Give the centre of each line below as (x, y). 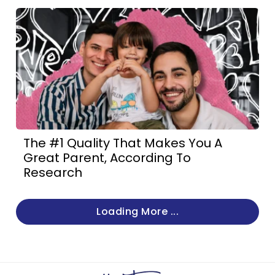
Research (53, 172)
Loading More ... (137, 211)
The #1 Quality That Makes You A (123, 143)
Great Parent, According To (107, 158)
